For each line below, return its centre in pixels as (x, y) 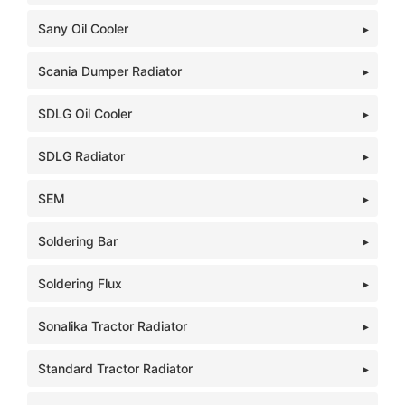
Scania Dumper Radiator (110, 71)
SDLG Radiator (81, 156)
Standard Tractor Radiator (115, 368)
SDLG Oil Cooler (85, 113)
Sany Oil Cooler (83, 28)
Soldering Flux (80, 283)
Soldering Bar (78, 241)
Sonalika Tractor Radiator (113, 326)
